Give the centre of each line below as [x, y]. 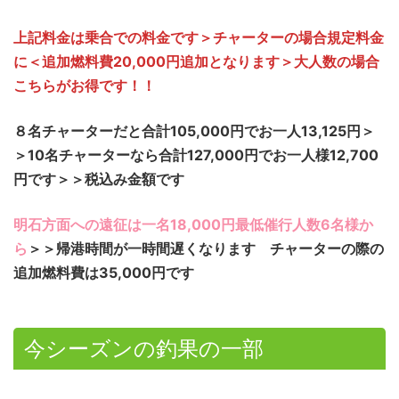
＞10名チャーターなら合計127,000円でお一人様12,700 [196, 155]
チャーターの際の [327, 249]
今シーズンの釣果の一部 [144, 349]
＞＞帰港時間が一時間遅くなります [142, 249]
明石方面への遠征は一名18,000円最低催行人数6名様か [193, 225]
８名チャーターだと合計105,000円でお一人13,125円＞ [194, 131]
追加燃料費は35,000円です [104, 273]
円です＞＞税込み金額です [99, 179]
